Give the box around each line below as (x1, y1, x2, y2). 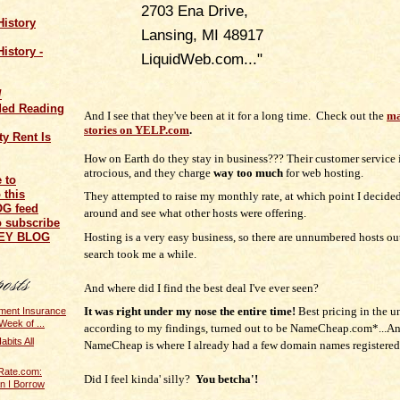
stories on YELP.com (84, 122, 189, 137)
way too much (213, 165, 283, 179)
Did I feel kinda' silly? (84, 372, 196, 387)
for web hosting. (283, 165, 363, 179)
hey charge (158, 165, 213, 179)
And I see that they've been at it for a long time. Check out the (84, 108, 387, 122)
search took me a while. (84, 246, 196, 261)
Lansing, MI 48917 (141, 26, 263, 44)
